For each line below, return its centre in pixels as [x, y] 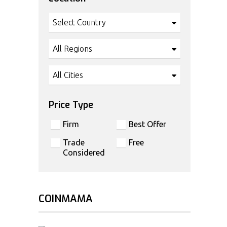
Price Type [71, 105]
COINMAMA [66, 199]
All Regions [73, 49]
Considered [84, 153]
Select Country [80, 22]
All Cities [68, 75]
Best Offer [148, 124]
